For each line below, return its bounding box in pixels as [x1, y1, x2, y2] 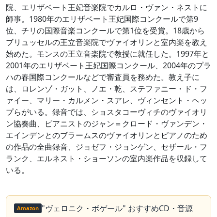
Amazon [17, 204, 39, 212]
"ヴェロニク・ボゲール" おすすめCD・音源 [42, 202, 193, 214]
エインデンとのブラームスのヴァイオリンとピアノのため [6, 130, 207, 140]
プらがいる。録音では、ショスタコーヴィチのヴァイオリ [6, 107, 207, 117]
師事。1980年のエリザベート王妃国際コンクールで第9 [6, 14, 198, 24]
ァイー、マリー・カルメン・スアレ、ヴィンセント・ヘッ [6, 95, 207, 106]
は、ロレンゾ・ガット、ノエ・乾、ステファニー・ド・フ [6, 83, 207, 94]
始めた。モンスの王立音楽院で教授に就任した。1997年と [6, 48, 209, 59]
